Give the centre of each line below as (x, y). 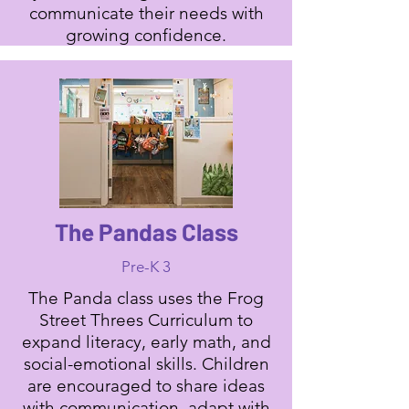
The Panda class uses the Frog (146, 298)
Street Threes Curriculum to (146, 320)
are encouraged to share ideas (146, 386)
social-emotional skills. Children (146, 364)
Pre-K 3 (146, 267)
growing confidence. (146, 35)
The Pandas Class (146, 231)
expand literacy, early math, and (146, 342)
